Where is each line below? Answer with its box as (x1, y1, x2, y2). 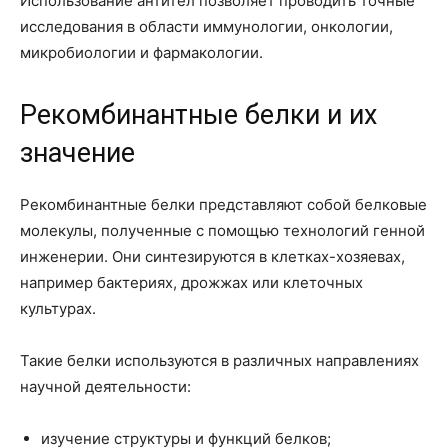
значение (20, 137, 135, 170)
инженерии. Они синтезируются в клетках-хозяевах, (20, 247, 405, 267)
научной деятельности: (20, 377, 191, 397)
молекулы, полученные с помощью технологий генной (20, 221, 425, 241)
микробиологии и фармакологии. (20, 43, 263, 63)
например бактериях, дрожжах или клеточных (20, 273, 363, 293)
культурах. (20, 299, 96, 319)
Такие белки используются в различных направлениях (20, 351, 419, 371)
